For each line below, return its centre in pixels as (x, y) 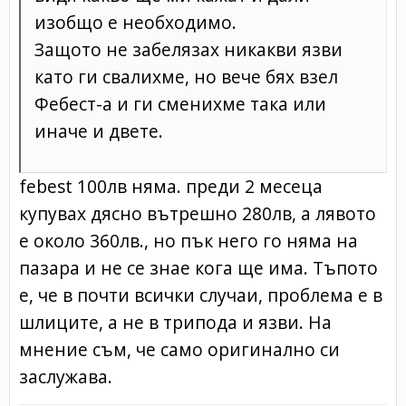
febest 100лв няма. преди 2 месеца (171, 186)
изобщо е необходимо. (135, 22)
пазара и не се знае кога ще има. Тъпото (198, 267)
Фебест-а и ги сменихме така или (180, 103)
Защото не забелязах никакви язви (188, 49)
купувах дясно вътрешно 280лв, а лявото (198, 213)
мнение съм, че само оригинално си (179, 349)
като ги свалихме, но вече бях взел (186, 76)
